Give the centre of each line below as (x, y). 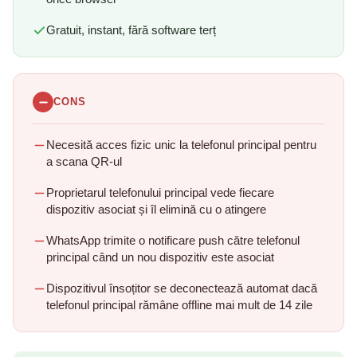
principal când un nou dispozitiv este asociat (160, 258)
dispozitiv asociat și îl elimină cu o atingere (156, 210)
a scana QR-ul (84, 162)
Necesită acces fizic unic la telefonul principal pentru (181, 145)
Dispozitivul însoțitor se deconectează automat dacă (182, 289)
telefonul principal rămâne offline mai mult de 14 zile (179, 306)
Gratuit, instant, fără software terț (131, 31)
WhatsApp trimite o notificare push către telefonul (173, 241)
